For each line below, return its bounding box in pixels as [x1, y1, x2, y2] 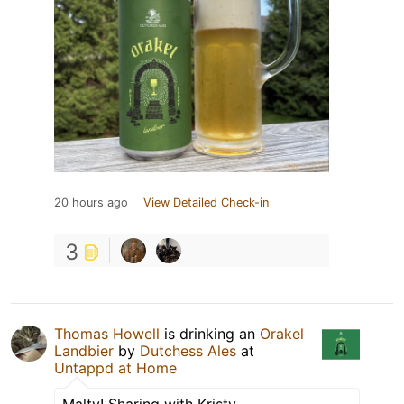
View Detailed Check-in [143, 196, 269, 210]
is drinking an [160, 325, 260, 344]
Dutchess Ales [140, 342, 236, 361]
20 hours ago [54, 196, 128, 210]
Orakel [260, 325, 304, 344]
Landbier [54, 342, 114, 361]
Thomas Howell [54, 325, 160, 344]
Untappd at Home [54, 359, 177, 378]
